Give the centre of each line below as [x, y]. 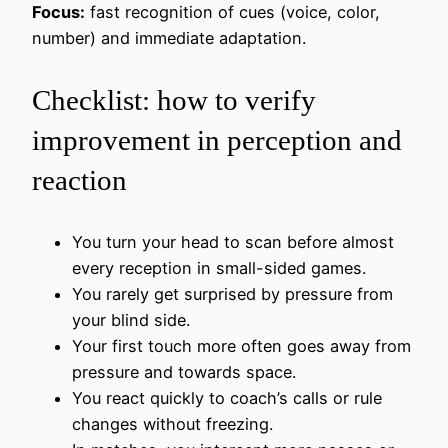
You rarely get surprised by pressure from [232, 293]
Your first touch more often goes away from [241, 345]
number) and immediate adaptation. [169, 37]
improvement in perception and [217, 139]
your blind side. [131, 319]
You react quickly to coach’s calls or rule [227, 397]
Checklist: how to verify [174, 99]
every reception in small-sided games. [219, 267]
